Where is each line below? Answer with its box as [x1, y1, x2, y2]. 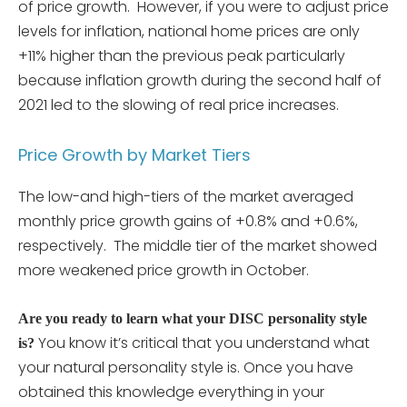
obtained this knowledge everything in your [18, 381, 324, 402]
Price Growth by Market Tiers [18, 143, 251, 166]
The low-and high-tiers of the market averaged [18, 185, 353, 207]
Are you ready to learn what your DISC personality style [18, 310, 367, 326]
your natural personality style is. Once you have [18, 356, 353, 378]
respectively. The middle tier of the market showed [18, 234, 377, 256]
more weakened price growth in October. [18, 259, 309, 281]
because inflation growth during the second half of [18, 69, 382, 91]
